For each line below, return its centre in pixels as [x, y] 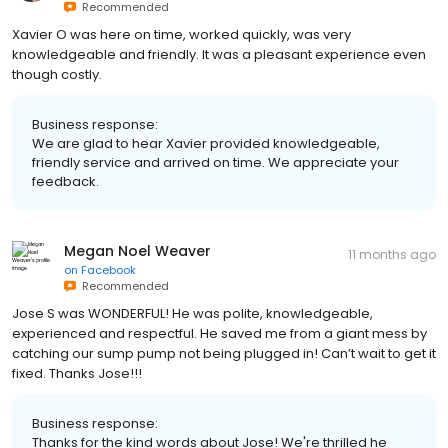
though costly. [57, 75]
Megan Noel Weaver [137, 251]
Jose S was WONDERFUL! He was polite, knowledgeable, [192, 314]
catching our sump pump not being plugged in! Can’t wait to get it [224, 354]
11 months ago [392, 255]
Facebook [108, 270]
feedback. [65, 182]
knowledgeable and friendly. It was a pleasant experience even [219, 55]
